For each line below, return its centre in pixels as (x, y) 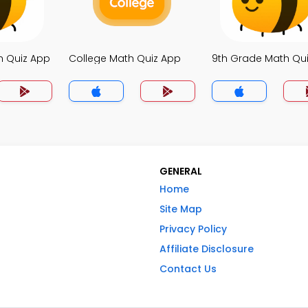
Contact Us (188, 269)
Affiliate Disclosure (207, 249)
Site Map (181, 209)
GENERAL (181, 171)
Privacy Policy (193, 229)
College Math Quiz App (125, 58)
